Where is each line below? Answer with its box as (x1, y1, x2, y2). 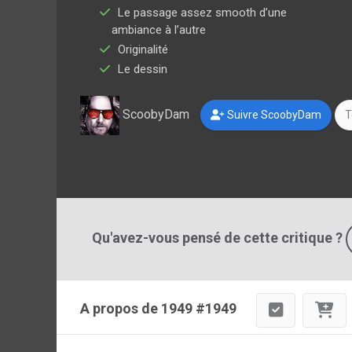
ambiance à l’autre (112, 22, 206, 37)
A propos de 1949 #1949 (80, 299, 236, 317)
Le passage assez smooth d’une (118, 5, 287, 20)
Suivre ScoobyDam (225, 108, 321, 122)
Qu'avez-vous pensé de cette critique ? (92, 229, 343, 246)
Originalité (118, 42, 168, 57)
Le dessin (118, 61, 167, 76)
